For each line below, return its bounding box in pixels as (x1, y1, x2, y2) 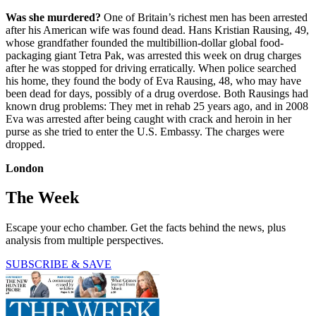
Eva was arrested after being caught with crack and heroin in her (6, 112, 291, 125)
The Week (6, 188, 79, 207)
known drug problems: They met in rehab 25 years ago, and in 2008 (6, 99, 308, 112)
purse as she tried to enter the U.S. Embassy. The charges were (6, 125, 284, 138)
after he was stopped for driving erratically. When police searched (6, 61, 296, 74)
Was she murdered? (6, 11, 101, 23)
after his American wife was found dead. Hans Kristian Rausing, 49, (6, 23, 309, 36)
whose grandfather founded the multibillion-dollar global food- (6, 36, 284, 49)
